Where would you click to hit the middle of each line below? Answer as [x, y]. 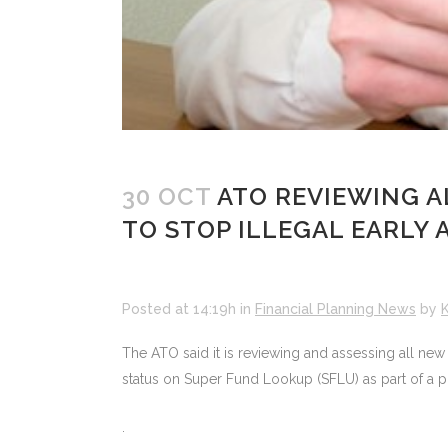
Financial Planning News [335, 308]
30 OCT [166, 196]
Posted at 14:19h [179, 308]
